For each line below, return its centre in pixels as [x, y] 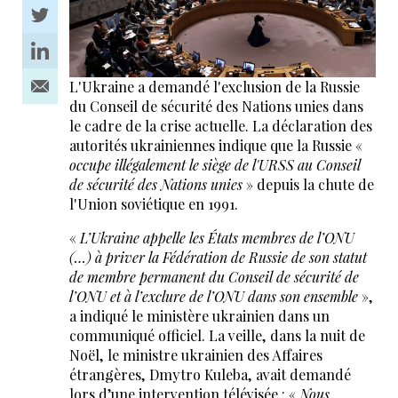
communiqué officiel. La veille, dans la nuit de [217, 335]
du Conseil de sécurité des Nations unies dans [216, 106]
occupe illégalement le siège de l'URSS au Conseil [215, 164]
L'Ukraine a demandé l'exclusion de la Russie [214, 86]
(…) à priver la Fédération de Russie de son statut [218, 257]
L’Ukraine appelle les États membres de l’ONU [217, 237]
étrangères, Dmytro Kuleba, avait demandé [210, 374]
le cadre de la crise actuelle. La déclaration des [220, 125]
